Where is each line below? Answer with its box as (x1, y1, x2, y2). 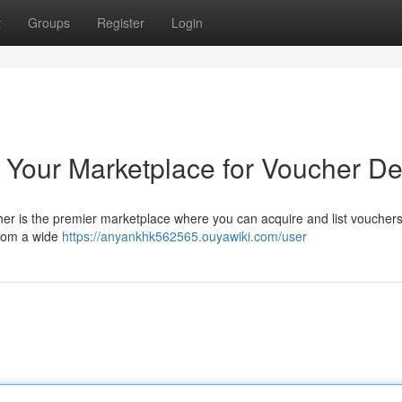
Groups (28, 13, 70, 31)
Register (97, 13, 144, 31)
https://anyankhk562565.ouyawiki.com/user (62, 227, 307, 245)
